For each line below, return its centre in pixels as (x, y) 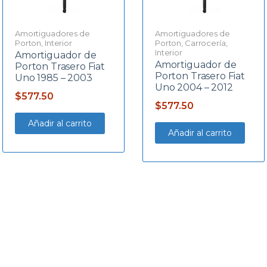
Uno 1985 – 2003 (53, 77)
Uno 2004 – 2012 (194, 87)
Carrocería (205, 43)
